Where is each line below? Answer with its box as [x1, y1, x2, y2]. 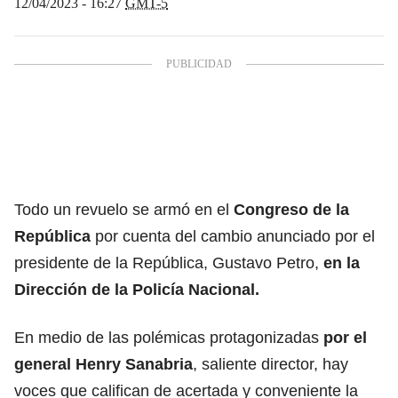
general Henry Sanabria [14, 354, 193, 373]
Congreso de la [234, 200, 349, 219]
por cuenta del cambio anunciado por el [95, 227, 375, 245]
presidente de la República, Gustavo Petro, [14, 253, 323, 272]
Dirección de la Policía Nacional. [14, 280, 259, 298]
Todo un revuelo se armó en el [14, 200, 234, 219]
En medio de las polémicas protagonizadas [14, 328, 323, 346]
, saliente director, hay [193, 354, 348, 373]
